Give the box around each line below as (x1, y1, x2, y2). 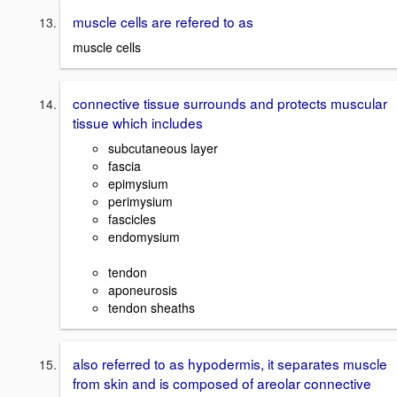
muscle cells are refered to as (73, 12, 253, 32)
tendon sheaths (108, 298, 195, 316)
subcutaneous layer (108, 138, 218, 157)
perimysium (108, 191, 173, 210)
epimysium (108, 174, 168, 192)
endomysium (108, 227, 180, 245)
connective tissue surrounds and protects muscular (73, 92, 387, 113)
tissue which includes (73, 112, 203, 132)
